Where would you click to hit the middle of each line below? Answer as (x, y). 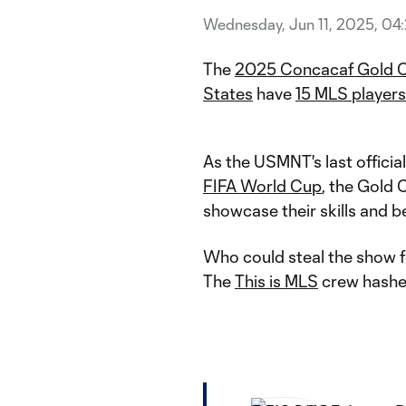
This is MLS (276, 280)
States (228, 93)
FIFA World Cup (262, 185)
